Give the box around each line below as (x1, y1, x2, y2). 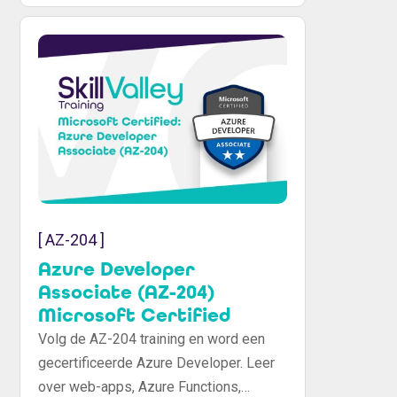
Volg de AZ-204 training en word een (38, 331, 266, 348)
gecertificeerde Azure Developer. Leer (38, 354, 276, 372)
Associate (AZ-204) (38, 281, 215, 305)
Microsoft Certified (38, 304, 231, 328)
